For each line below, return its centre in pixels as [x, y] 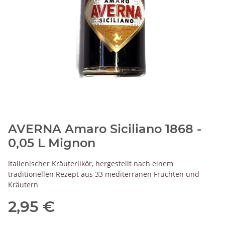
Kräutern [23, 184]
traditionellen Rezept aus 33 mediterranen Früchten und [104, 174]
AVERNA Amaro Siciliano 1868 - [105, 129]
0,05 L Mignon [52, 143]
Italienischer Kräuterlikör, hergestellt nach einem [91, 163]
